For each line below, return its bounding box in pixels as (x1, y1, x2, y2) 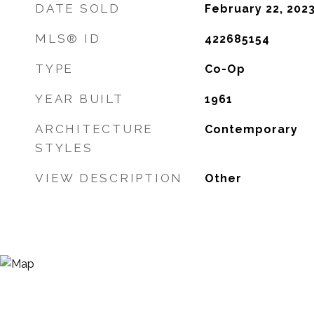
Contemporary (204, 123, 298, 136)
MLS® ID (35, 32, 101, 46)
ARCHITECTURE (35, 122, 153, 136)
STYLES (35, 141, 93, 155)
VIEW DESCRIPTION (35, 171, 183, 185)
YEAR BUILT (35, 92, 124, 106)
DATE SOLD (35, 1, 121, 15)
